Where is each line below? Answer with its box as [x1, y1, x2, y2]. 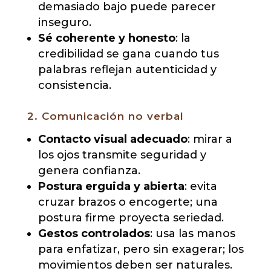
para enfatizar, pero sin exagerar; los [38, 243, 244, 256]
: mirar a [187, 132, 232, 146]
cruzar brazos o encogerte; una [38, 195, 218, 209]
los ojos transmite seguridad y [38, 148, 206, 162]
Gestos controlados [38, 227, 150, 241]
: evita [184, 180, 217, 194]
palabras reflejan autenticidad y [38, 63, 217, 77]
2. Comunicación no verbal [27, 110, 184, 123]
